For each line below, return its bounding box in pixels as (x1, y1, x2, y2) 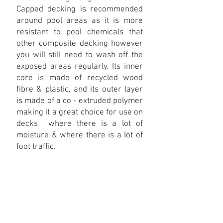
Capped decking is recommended (16, 4, 143, 14)
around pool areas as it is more (16, 16, 143, 26)
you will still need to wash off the (16, 50, 143, 60)
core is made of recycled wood (16, 73, 143, 83)
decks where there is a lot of (16, 119, 143, 129)
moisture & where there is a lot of (16, 130, 143, 140)
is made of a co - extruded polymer (16, 96, 143, 106)
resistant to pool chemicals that (16, 27, 143, 37)
